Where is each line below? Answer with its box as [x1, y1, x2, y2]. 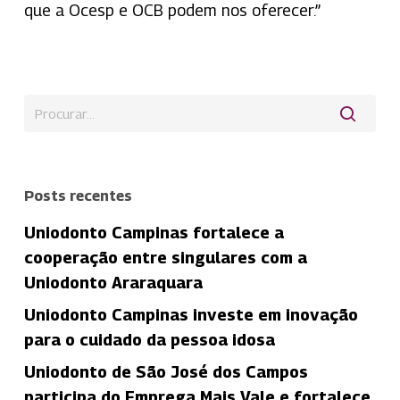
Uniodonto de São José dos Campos [23, 362, 308, 381]
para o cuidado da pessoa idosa [23, 329, 275, 349]
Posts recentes [23, 187, 132, 204]
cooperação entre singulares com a [23, 247, 307, 267]
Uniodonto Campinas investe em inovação [23, 304, 358, 324]
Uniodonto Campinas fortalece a [23, 222, 284, 242]
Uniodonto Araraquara [23, 272, 203, 292]
